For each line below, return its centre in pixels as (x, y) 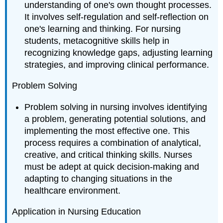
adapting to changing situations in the (99, 178)
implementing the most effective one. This (107, 131)
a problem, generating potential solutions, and (115, 119)
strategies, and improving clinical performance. (117, 64)
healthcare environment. (73, 190)
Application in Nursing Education (77, 212)
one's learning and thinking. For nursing (103, 29)
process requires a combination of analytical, (113, 143)
